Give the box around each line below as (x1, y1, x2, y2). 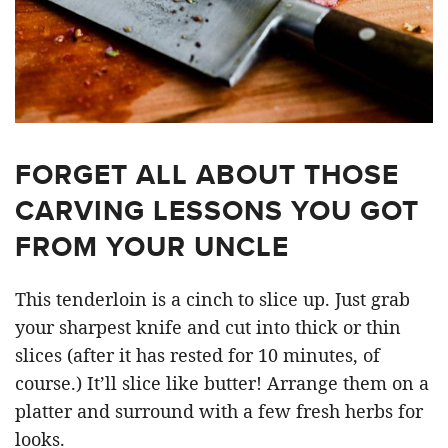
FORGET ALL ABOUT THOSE (15, 153, 399, 195)
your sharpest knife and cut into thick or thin (15, 314, 401, 339)
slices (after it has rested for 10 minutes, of (15, 342, 380, 367)
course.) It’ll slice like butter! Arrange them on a (15, 370, 429, 395)
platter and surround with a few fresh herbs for (15, 398, 423, 423)
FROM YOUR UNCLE (15, 225, 289, 267)
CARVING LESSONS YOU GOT (15, 189, 419, 231)
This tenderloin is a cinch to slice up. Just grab (15, 286, 410, 311)
